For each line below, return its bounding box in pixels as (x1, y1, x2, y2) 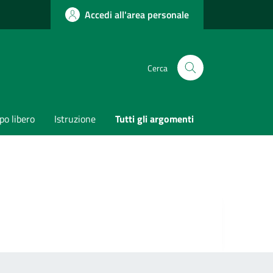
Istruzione (54, 112, 96, 126)
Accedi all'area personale (85, 7, 189, 22)
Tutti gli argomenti (115, 112, 194, 126)
